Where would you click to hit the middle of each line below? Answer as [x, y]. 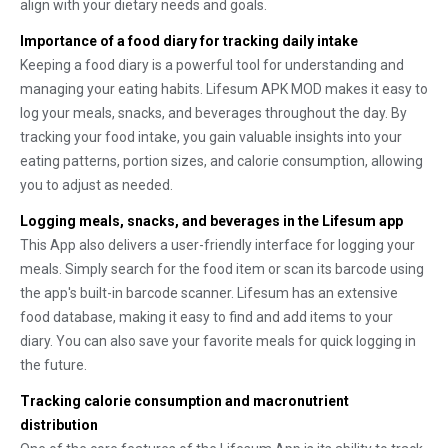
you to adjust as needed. [96, 185]
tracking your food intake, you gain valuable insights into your [211, 137]
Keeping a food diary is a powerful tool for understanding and [212, 65]
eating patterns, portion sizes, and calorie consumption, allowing [221, 161]
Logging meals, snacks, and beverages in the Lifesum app [211, 221]
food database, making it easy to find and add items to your [206, 317]
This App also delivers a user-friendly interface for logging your [217, 245]
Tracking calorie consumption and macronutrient [184, 401]
